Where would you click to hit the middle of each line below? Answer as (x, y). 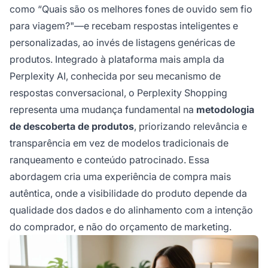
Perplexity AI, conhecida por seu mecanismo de (115, 76)
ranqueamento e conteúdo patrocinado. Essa (109, 160)
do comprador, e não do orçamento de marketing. (121, 227)
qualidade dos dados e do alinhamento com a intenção (131, 210)
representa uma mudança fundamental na (103, 109)
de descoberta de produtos (72, 126)
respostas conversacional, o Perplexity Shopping (118, 93)
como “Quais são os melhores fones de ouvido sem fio (131, 9)
